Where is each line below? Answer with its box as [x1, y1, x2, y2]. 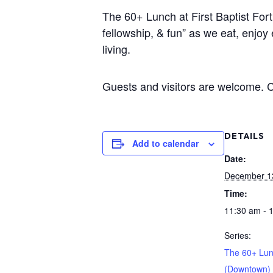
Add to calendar [132, 137, 199, 149]
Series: [224, 229, 251, 241]
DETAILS [224, 130, 264, 141]
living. [102, 41, 130, 57]
